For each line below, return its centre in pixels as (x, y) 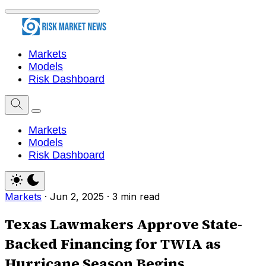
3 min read (136, 197)
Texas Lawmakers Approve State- (123, 224)
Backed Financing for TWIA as (113, 244)
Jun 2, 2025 (77, 197)
